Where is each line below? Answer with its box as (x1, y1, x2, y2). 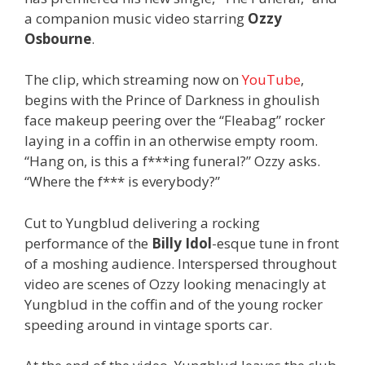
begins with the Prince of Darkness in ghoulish (24, 90, 319, 110)
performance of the (24, 233, 152, 253)
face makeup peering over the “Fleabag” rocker (24, 111, 325, 130)
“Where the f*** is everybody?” (24, 172, 220, 191)
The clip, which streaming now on (24, 70, 242, 90)
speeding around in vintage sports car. (24, 314, 272, 334)
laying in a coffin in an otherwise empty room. (24, 131, 318, 151)
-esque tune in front (212, 233, 339, 253)
